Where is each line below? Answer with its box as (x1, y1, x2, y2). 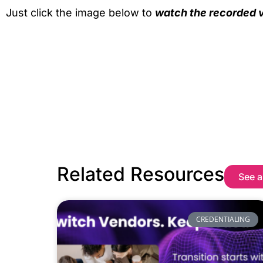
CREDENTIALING (195, 214, 250, 224)
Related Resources (57, 162, 224, 186)
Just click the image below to (6, 6, 155, 19)
